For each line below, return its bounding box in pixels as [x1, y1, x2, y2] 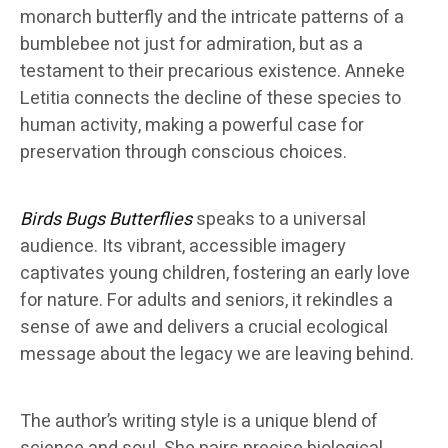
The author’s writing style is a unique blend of [20, 408, 378, 436]
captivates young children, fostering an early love [20, 260, 410, 288]
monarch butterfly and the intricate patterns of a [20, 4, 404, 32]
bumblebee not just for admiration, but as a [20, 31, 363, 59]
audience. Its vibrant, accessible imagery [20, 233, 346, 261]
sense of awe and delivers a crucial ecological [20, 314, 388, 342]
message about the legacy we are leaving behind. [20, 341, 414, 369]
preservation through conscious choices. [20, 139, 347, 167]
